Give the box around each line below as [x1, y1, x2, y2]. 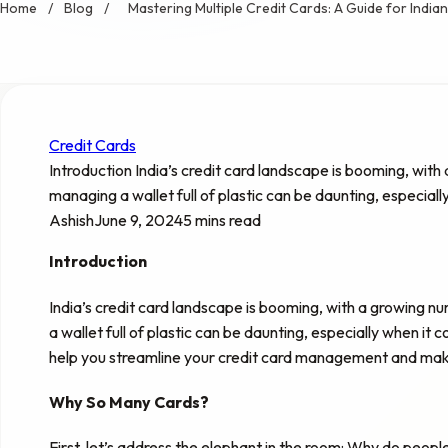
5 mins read [183, 210, 261, 231]
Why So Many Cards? [49, 391, 209, 412]
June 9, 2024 [94, 210, 183, 231]
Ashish [49, 210, 94, 231]
